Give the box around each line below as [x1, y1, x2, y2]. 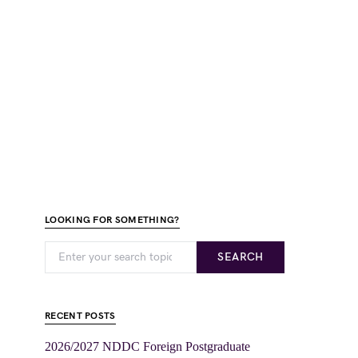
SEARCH [217, 250, 264, 264]
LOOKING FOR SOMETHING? [45, 214, 180, 226]
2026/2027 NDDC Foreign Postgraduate [45, 340, 250, 353]
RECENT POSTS [45, 310, 116, 322]
